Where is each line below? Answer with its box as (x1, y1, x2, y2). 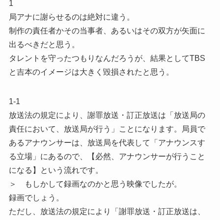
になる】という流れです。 (8, 165, 103, 174)
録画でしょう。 (8, 193, 64, 202)
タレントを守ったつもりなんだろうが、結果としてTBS (8, 54, 205, 62)
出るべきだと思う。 (8, 40, 80, 49)
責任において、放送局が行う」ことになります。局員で (8, 124, 205, 133)
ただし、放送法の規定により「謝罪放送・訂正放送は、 (8, 207, 205, 216)
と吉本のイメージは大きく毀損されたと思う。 (8, 67, 174, 76)
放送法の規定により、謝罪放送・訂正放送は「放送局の (8, 110, 205, 119)
